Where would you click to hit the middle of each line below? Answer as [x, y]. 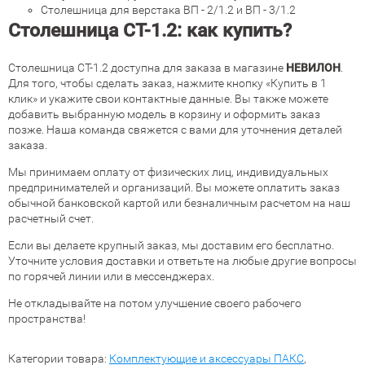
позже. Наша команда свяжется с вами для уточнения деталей [175, 130]
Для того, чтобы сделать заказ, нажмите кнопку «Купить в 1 [167, 83]
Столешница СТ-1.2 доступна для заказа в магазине [147, 68]
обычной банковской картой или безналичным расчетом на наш [179, 203]
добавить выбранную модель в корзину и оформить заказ [164, 114]
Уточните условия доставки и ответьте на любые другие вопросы [182, 261]
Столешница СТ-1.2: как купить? [150, 31]
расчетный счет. [51, 218]
